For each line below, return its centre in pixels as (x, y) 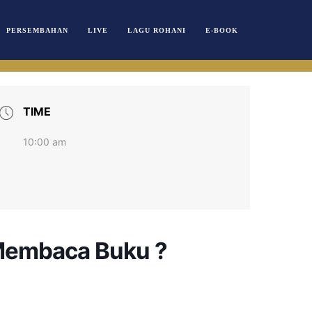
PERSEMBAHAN (37, 30)
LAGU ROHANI (157, 30)
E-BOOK (222, 30)
